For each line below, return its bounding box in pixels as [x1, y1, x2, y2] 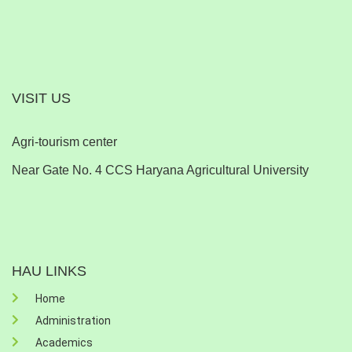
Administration [35, 314, 111, 328]
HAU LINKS [12, 263, 86, 280]
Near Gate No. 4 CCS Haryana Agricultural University [12, 163, 309, 178]
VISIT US [12, 90, 71, 107]
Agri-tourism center [12, 135, 117, 149]
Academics [35, 336, 93, 350]
